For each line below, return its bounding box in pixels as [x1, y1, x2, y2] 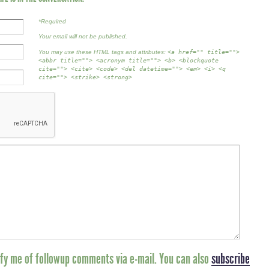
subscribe [211, 250, 250, 267]
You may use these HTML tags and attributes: [38, 48, 168, 55]
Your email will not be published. [38, 33, 127, 40]
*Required [38, 17, 66, 25]
